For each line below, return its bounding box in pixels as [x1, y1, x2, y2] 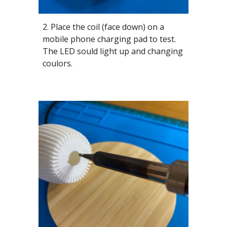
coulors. [43, 58, 73, 69]
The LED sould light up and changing [43, 46, 183, 57]
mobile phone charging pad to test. [43, 33, 176, 45]
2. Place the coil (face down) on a [43, 21, 165, 33]
